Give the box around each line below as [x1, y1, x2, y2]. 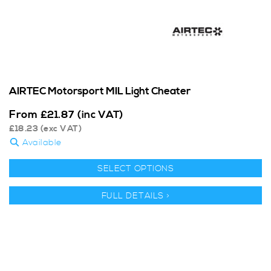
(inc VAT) [77, 108, 123, 122]
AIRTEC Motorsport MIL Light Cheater [9, 85, 191, 99]
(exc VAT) [38, 123, 82, 135]
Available [19, 137, 62, 149]
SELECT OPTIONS [97, 163, 174, 175]
